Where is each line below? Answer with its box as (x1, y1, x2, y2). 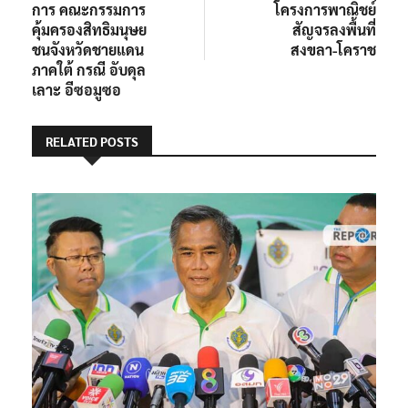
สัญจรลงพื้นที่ (292, 19, 376, 39)
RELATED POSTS (46, 132, 138, 149)
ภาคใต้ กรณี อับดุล (32, 59, 146, 79)
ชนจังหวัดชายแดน (32, 39, 144, 59)
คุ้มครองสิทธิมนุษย (32, 19, 147, 39)
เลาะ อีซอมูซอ (32, 79, 121, 99)
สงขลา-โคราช (291, 39, 376, 59)
